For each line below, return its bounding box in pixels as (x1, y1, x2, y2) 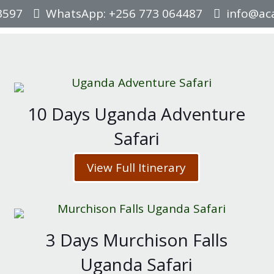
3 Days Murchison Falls (45, 228, 228, 251)
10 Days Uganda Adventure (28, 102, 246, 125)
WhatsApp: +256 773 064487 (46, 6, 203, 21)
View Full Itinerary (87, 160, 187, 176)
